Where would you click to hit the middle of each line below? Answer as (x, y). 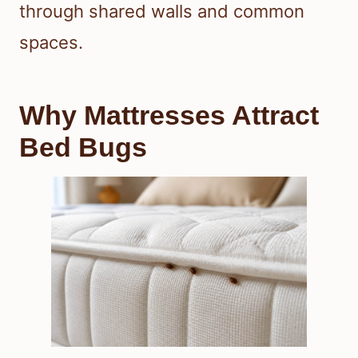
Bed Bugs (83, 147)
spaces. (51, 42)
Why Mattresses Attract (169, 115)
